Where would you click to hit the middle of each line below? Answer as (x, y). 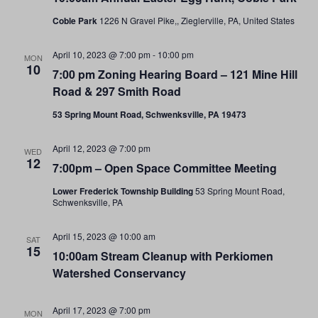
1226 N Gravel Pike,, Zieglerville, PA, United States (197, 20)
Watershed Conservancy (119, 273)
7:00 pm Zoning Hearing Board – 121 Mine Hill (175, 74)
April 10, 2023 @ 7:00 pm (101, 54)
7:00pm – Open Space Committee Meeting (164, 168)
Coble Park (76, 21)
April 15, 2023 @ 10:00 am (104, 236)
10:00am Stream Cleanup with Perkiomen (163, 256)
